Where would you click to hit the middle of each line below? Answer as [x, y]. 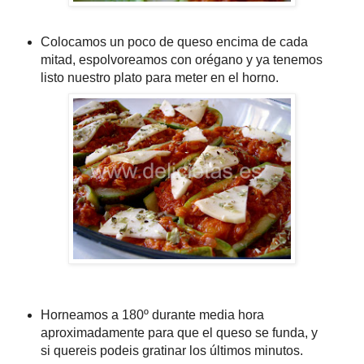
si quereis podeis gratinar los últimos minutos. [171, 351]
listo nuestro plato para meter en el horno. [159, 77]
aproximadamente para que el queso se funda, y [179, 333]
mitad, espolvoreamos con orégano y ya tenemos [181, 59]
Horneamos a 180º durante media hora [152, 315]
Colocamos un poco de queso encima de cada [174, 41]
